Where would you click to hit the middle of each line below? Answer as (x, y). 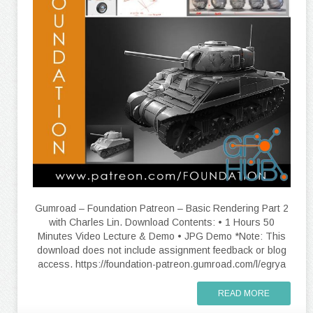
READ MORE (244, 293)
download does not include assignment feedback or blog (162, 250)
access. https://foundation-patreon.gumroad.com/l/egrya (162, 264)
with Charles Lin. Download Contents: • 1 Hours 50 (162, 222)
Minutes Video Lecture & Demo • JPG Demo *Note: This (162, 236)
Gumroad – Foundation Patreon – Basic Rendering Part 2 (162, 208)
